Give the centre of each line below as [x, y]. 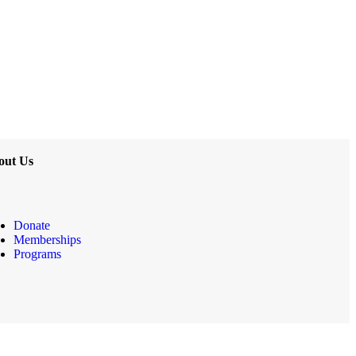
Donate [31, 225]
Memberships [47, 239]
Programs [37, 253]
